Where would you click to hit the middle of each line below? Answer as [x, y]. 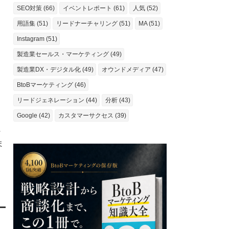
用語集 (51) [32, 24]
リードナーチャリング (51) [93, 24]
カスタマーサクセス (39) [92, 116]
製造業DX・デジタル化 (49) [55, 70]
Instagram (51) [37, 39]
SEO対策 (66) [36, 8]
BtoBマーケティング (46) [51, 85]
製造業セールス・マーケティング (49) [69, 54]
